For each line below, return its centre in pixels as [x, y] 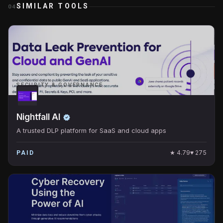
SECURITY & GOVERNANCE [60, 85]
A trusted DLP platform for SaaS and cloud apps [91, 130]
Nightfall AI [38, 117]
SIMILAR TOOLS [53, 6]
